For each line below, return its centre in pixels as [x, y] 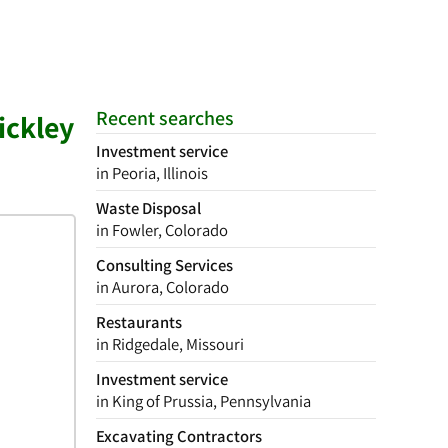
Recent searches [165, 118]
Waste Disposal [148, 208]
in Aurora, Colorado [162, 287]
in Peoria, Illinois [152, 173]
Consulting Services [164, 265]
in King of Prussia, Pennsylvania [203, 401]
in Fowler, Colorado [162, 230]
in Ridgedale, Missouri [170, 344]
